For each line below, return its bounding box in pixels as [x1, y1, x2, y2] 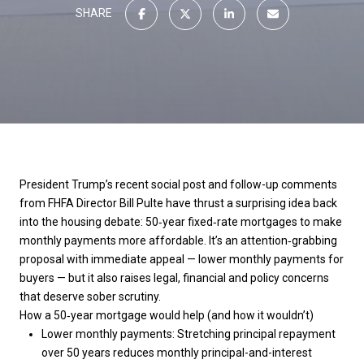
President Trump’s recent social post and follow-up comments [19, 178, 337, 191]
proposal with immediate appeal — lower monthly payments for [19, 253, 344, 266]
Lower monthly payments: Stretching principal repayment [41, 327, 336, 340]
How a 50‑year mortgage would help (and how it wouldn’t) [19, 309, 314, 322]
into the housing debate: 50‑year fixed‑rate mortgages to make [19, 215, 342, 228]
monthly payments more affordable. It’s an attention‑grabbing [19, 234, 337, 247]
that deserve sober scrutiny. [19, 290, 161, 303]
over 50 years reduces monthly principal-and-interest [41, 346, 312, 359]
